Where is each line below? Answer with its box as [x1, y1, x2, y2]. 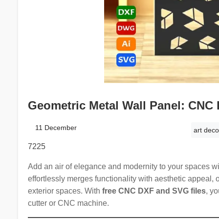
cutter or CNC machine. [27, 198, 109, 207]
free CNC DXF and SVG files [102, 186, 206, 195]
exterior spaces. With [27, 186, 102, 195]
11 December [35, 123, 77, 131]
